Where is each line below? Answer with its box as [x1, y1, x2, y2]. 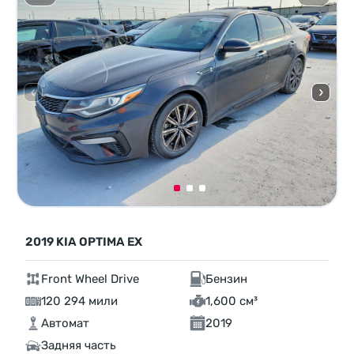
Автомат [41, 316, 89, 331]
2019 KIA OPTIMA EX [25, 235, 142, 250]
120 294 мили [41, 294, 118, 309]
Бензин [205, 272, 247, 287]
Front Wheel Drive [41, 272, 139, 287]
